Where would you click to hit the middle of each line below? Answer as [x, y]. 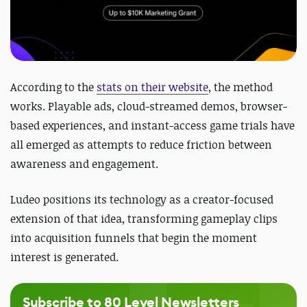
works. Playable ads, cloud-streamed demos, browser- [149, 106]
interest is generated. [64, 257]
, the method [241, 87]
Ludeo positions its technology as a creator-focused [142, 199]
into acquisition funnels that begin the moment [134, 237]
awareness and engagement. [84, 163]
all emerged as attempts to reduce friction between [141, 144]
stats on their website [152, 87]
